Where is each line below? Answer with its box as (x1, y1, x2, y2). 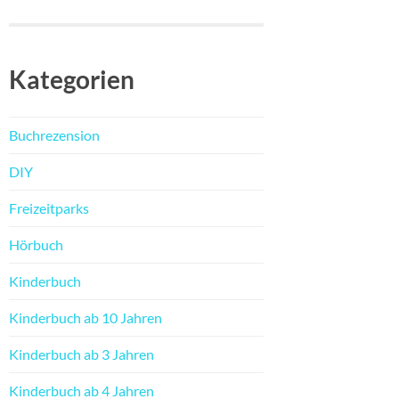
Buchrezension (9, 126, 100, 144)
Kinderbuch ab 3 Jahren (9, 346, 154, 363)
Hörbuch (9, 236, 63, 254)
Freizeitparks (9, 199, 89, 217)
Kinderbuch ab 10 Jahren (9, 309, 162, 327)
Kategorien (9, 64, 134, 95)
